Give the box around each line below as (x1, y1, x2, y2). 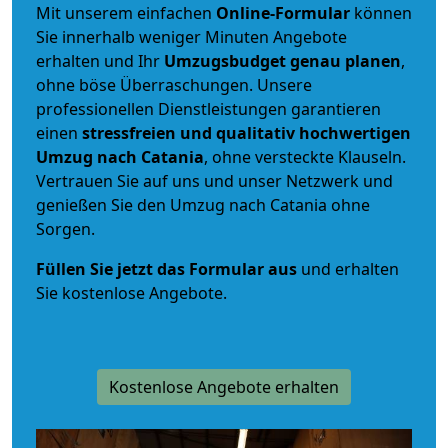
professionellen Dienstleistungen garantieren (36, 97, 381, 120)
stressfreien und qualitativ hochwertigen (82, 121, 411, 144)
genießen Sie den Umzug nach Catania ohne (36, 193, 370, 216)
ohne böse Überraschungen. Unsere (36, 73, 312, 96)
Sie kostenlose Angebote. (36, 281, 227, 304)
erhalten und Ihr (36, 49, 164, 72)
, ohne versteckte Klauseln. (204, 145, 406, 168)
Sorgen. (36, 217, 95, 240)
